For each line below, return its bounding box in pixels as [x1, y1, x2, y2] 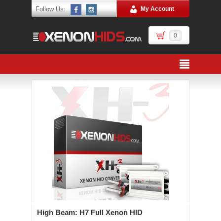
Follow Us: [36, 5, 66, 13]
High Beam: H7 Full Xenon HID [37, 208, 143, 217]
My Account [141, 5, 174, 12]
